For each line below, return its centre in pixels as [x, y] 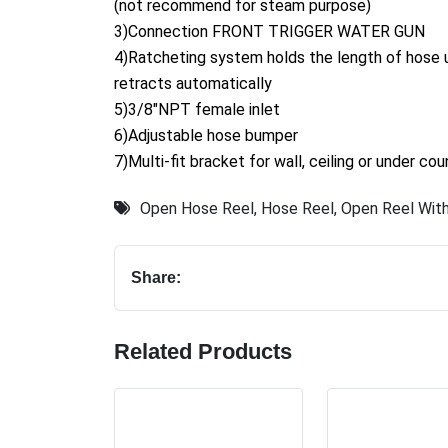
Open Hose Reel [197, 208]
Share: [156, 277]
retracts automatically [193, 83]
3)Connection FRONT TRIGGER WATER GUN [269, 31]
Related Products [203, 351]
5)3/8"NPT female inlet [197, 109]
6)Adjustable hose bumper [206, 135]
